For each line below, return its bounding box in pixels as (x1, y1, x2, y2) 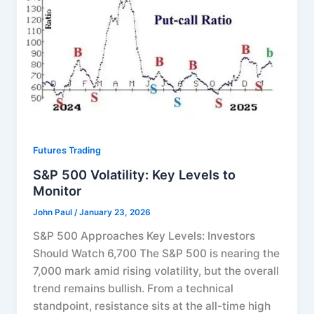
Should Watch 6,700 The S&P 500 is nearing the (33, 247, 280, 261)
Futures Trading (33, 145, 102, 156)
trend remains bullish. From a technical (33, 282, 234, 296)
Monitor (33, 183, 82, 199)
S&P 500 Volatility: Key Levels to (33, 167, 236, 183)
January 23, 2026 (79, 207, 151, 218)
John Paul (33, 207, 75, 218)
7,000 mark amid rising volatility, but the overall (33, 264, 280, 278)
